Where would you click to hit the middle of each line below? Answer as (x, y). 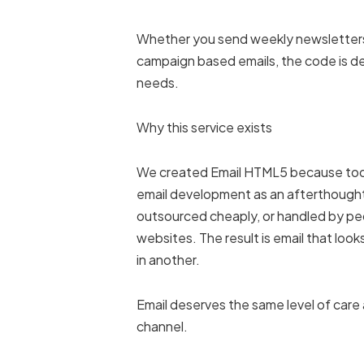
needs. (158, 83)
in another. (169, 260)
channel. (162, 327)
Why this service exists (205, 128)
